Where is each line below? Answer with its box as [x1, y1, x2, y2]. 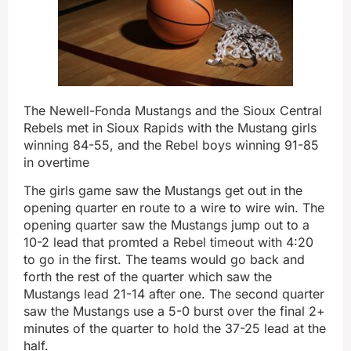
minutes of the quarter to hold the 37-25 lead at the [24, 320, 326, 337]
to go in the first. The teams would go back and [24, 251, 305, 268]
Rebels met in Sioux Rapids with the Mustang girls [24, 120, 317, 136]
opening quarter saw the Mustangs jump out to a [24, 217, 309, 233]
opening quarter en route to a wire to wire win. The [24, 200, 324, 216]
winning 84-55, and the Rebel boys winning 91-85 [24, 137, 319, 153]
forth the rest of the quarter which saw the [24, 269, 272, 285]
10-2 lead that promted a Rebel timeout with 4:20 [24, 234, 313, 251]
